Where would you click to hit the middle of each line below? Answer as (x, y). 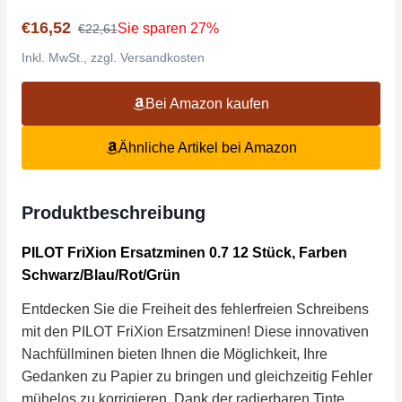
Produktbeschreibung (114, 213)
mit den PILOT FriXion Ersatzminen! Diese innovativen (195, 331)
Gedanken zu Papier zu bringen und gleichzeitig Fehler (197, 376)
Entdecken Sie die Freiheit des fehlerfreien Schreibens (195, 309)
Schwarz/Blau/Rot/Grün (101, 275)
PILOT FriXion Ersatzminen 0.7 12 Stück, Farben (184, 253)
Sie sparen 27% (168, 28)
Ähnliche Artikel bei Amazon (207, 148)
